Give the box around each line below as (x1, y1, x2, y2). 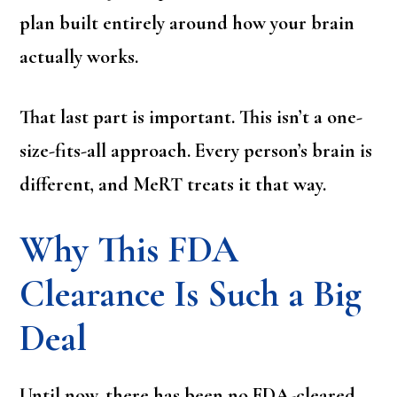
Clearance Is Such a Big (19, 271, 362, 317)
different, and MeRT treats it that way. (19, 173, 327, 197)
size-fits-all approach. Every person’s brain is (19, 139, 373, 163)
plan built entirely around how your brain (19, 12, 355, 35)
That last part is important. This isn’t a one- (19, 105, 363, 129)
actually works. (19, 45, 139, 69)
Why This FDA (19, 227, 239, 273)
